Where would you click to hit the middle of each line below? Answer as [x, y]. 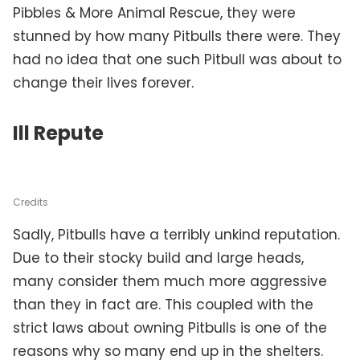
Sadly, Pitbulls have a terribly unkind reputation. [176, 234]
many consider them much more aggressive [170, 281]
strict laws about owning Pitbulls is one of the [170, 327]
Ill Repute [58, 133]
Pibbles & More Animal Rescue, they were [154, 12]
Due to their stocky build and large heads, [158, 258]
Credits [31, 202]
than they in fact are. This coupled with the [163, 304]
